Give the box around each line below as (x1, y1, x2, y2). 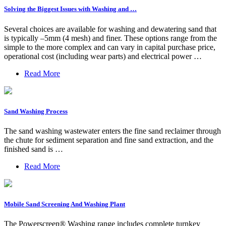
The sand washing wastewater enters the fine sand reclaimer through (4, 126, 221, 135)
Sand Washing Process (4, 107, 68, 115)
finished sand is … (4, 144, 63, 153)
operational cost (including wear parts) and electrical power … (4, 51, 202, 61)
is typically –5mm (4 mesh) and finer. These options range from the (4, 33, 217, 42)
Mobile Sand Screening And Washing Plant (4, 200, 125, 208)
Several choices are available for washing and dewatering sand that (4, 24, 216, 33)
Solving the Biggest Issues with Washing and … (4, 5, 137, 13)
